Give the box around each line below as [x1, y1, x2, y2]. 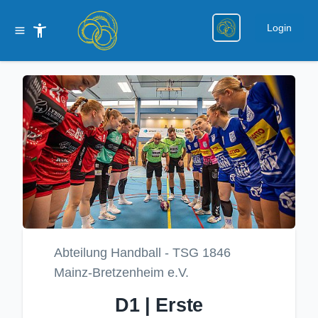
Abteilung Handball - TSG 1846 [54, 246, 231, 261]
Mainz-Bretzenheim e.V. [54, 265, 189, 280]
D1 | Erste [115, 295, 203, 317]
